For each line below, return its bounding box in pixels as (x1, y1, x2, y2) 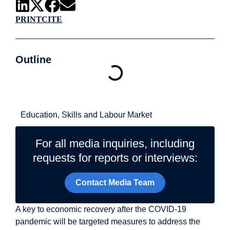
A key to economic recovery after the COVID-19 (15, 205, 186, 214)
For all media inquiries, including (35, 137, 195, 150)
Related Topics (21, 89, 141, 110)
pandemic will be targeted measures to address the (15, 217, 200, 226)
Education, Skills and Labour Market (21, 110, 152, 119)
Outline (15, 54, 51, 65)
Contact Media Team (75, 178, 155, 187)
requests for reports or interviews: (32, 151, 198, 164)
